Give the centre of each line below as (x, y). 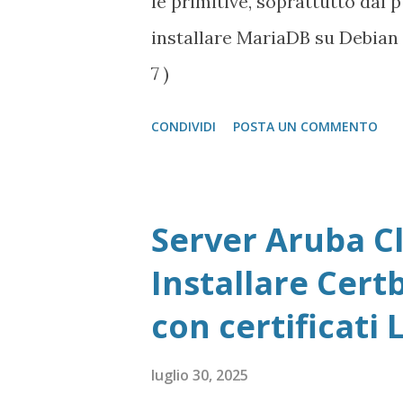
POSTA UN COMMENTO (305, 126)
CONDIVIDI (184, 126)
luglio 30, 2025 (200, 375)
